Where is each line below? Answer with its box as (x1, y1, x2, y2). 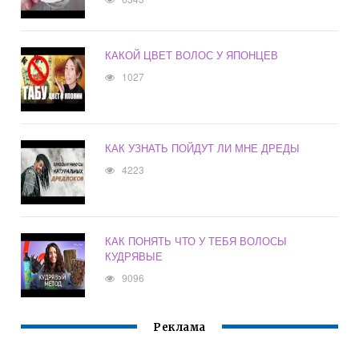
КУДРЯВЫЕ (105, 248, 163, 264)
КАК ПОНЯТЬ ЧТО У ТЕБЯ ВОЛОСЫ (105, 233, 288, 249)
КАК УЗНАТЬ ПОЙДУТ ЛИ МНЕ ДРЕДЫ (105, 140, 301, 156)
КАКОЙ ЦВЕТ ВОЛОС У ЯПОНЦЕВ (105, 47, 279, 63)
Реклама (153, 321, 206, 335)
